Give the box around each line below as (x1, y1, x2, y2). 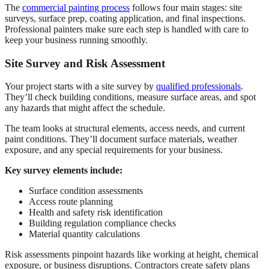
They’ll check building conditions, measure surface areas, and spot (5, 92, 256, 103)
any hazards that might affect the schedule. (5, 103, 165, 113)
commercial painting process (22, 2, 130, 13)
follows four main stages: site (130, 2, 242, 13)
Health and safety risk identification (29, 207, 163, 218)
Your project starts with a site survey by (5, 81, 156, 92)
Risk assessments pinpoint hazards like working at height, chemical (5, 249, 258, 260)
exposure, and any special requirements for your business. (5, 145, 223, 156)
